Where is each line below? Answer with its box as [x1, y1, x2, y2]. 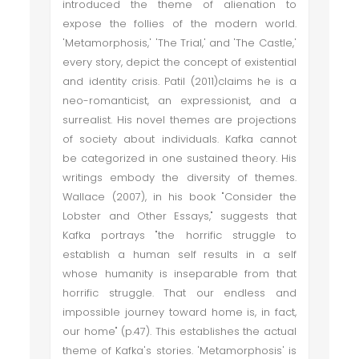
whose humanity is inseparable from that [63, 266, 296, 281]
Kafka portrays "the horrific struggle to [63, 228, 296, 243]
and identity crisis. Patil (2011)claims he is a [63, 74, 296, 89]
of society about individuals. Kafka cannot [63, 131, 296, 147]
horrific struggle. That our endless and [63, 285, 296, 301]
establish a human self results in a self [63, 247, 296, 262]
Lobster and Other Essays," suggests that [63, 208, 296, 224]
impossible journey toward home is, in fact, [63, 305, 296, 320]
